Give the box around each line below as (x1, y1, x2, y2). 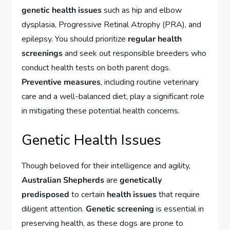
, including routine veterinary (101, 76, 199, 88)
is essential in (154, 203, 204, 215)
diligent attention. (22, 203, 86, 215)
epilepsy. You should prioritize (22, 33, 128, 45)
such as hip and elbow (102, 5, 182, 16)
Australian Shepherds (22, 175, 105, 186)
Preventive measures (22, 76, 101, 88)
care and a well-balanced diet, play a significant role (22, 91, 205, 103)
